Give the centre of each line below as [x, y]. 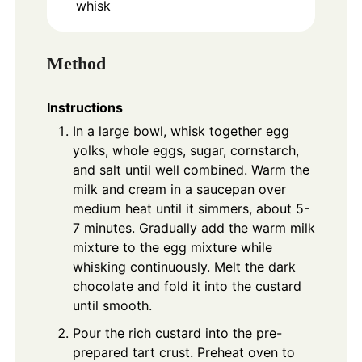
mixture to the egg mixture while [172, 248]
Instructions [84, 108]
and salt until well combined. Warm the [191, 170]
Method [76, 64]
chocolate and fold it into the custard [187, 286]
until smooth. [112, 306]
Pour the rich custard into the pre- [177, 333]
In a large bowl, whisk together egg [181, 131]
